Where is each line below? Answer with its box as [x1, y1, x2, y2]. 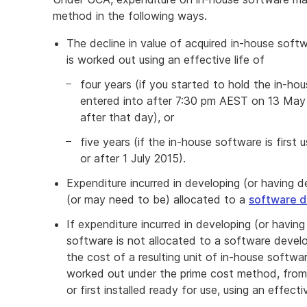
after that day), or [80, 110, 174, 124]
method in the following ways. [53, 9, 207, 23]
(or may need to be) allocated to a [66, 193, 249, 206]
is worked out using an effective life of [66, 53, 278, 66]
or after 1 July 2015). [80, 151, 189, 165]
